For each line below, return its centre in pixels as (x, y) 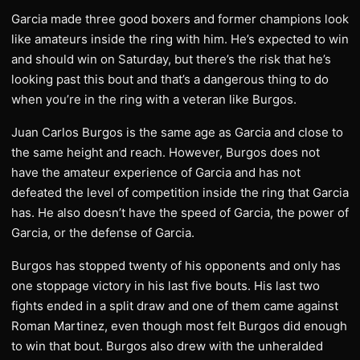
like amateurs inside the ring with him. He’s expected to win (180, 39)
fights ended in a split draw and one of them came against (175, 306)
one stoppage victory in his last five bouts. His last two (166, 286)
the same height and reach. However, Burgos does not (166, 152)
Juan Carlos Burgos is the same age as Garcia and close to (177, 132)
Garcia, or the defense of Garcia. (103, 233)
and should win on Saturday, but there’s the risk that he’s (171, 59)
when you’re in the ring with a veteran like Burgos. (154, 99)
